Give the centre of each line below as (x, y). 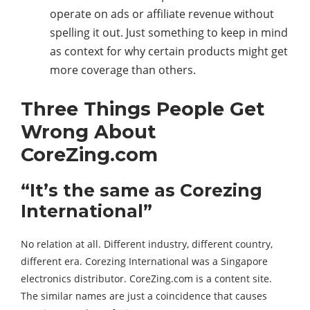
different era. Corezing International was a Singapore (144, 262)
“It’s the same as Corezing (142, 191)
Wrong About (88, 132)
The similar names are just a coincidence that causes (144, 296)
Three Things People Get (143, 109)
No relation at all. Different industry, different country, (147, 244)
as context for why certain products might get (169, 52)
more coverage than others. (123, 70)
